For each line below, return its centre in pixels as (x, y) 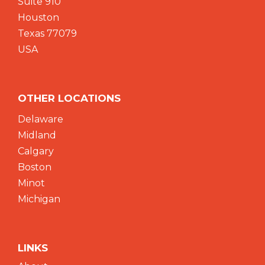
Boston (35, 167)
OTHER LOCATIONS (69, 98)
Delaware (41, 119)
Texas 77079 (47, 34)
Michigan (39, 199)
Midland (37, 135)
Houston (38, 18)
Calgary (36, 151)
